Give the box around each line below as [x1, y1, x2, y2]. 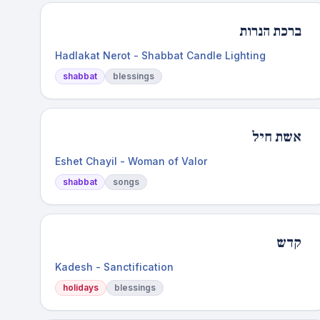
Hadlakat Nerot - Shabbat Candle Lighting [55, 49, 266, 61]
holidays [63, 282, 99, 293]
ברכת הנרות [239, 22, 301, 41]
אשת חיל [251, 128, 301, 146]
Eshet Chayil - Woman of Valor [55, 155, 207, 167]
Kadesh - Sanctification [55, 261, 174, 273]
